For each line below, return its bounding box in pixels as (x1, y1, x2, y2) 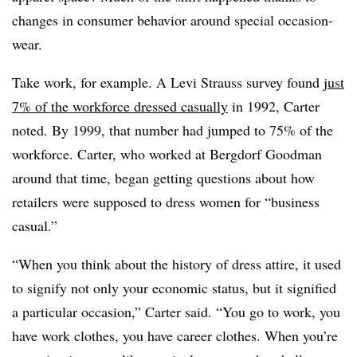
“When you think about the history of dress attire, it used (12, 254, 341, 273)
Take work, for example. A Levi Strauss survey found (12, 73, 324, 92)
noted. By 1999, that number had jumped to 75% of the (12, 120, 333, 139)
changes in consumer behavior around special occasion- (12, 10, 333, 29)
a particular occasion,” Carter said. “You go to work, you (12, 302, 340, 321)
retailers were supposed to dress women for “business (12, 192, 320, 211)
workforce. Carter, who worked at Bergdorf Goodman (12, 144, 322, 163)
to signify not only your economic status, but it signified (12, 278, 336, 297)
